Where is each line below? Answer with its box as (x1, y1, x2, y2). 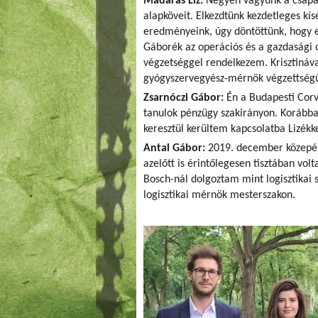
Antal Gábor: (143, 143, 205, 154)
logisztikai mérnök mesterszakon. (143, 190, 295, 201)
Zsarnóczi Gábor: (143, 92, 224, 104)
